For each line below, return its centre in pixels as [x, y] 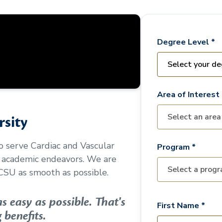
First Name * [181, 206]
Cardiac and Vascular [73, 146]
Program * [176, 147]
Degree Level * [186, 42]
